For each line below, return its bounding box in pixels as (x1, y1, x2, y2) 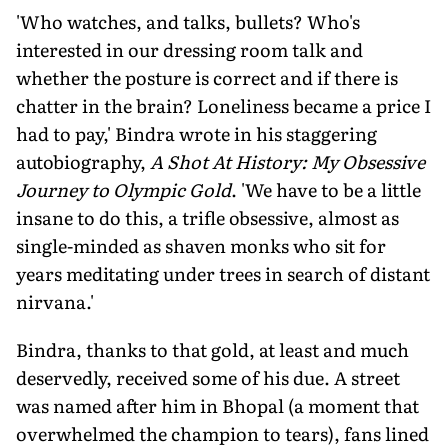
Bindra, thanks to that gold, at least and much (16, 335, 409, 363)
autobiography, (16, 147, 150, 175)
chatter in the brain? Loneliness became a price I (16, 91, 431, 119)
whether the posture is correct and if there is (16, 63, 398, 91)
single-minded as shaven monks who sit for (16, 231, 386, 259)
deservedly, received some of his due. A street (16, 363, 400, 391)
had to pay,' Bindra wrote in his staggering (16, 119, 377, 147)
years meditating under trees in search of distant (16, 259, 430, 287)
